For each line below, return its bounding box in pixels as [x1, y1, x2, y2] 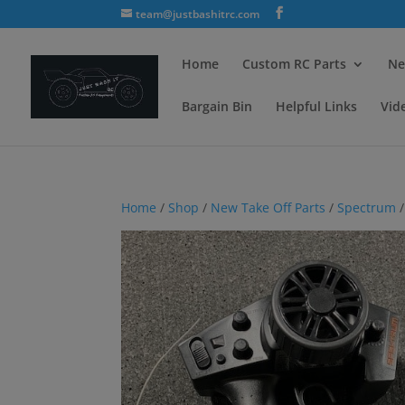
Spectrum [337, 199, 397, 216]
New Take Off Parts [211, 199, 326, 216]
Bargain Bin [182, 98, 252, 115]
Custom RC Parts [242, 55, 346, 72]
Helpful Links [276, 98, 357, 115]
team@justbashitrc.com [136, 6, 260, 22]
